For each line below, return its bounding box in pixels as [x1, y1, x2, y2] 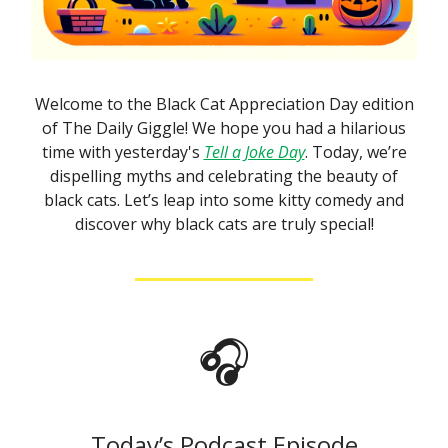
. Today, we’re [304, 141, 407, 163]
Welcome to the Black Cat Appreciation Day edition [34, 93, 414, 115]
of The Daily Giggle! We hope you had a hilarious [42, 117, 406, 139]
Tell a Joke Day [203, 141, 305, 163]
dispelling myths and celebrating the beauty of [50, 165, 398, 187]
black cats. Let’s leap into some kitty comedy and [44, 189, 404, 211]
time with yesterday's [41, 141, 204, 163]
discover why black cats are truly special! [74, 213, 374, 235]
